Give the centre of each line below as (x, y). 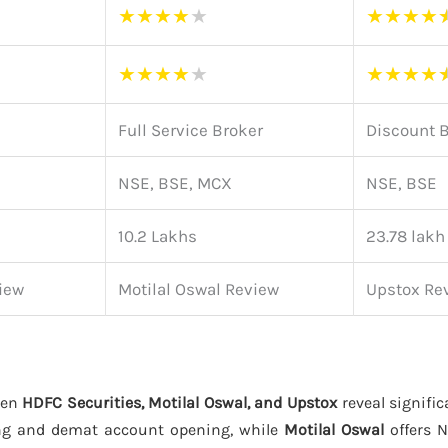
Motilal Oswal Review (198, 288)
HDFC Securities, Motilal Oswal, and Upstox (179, 403)
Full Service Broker (190, 129)
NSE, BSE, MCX (175, 182)
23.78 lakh (405, 235)
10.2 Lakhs (157, 235)
